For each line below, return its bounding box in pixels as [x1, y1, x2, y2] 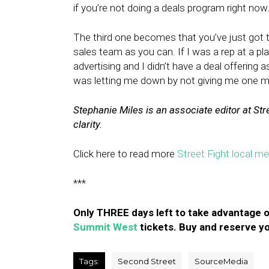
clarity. [73, 118, 102, 130]
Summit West [73, 221, 138, 233]
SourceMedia [195, 256, 248, 266]
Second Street [118, 256, 176, 266]
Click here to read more [73, 148, 177, 160]
